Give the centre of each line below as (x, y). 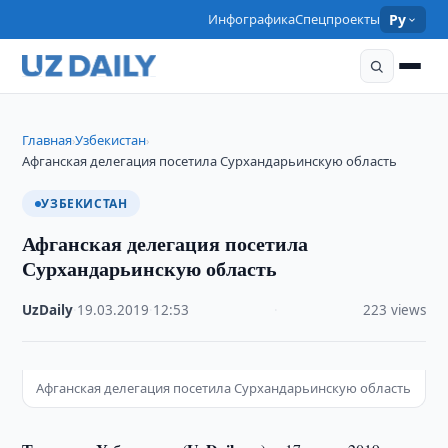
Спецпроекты (338, 19)
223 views (394, 310)
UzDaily (48, 310)
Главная (47, 140)
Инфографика (252, 19)
